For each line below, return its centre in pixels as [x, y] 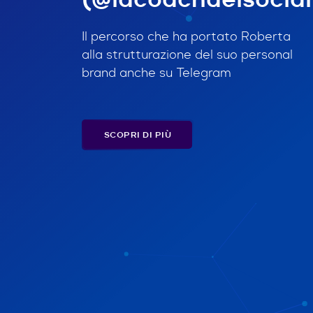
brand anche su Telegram [156, 73]
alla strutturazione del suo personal [187, 55]
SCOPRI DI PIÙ [138, 135]
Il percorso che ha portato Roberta [186, 37]
